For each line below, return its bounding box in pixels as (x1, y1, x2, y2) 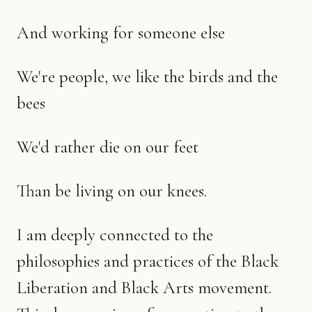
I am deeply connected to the (17, 224, 213, 245)
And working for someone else (17, 22, 225, 43)
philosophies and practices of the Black (17, 250, 279, 272)
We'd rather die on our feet (17, 136, 198, 157)
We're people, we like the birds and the (17, 65, 278, 87)
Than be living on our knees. (17, 180, 207, 201)
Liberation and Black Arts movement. (17, 276, 272, 298)
